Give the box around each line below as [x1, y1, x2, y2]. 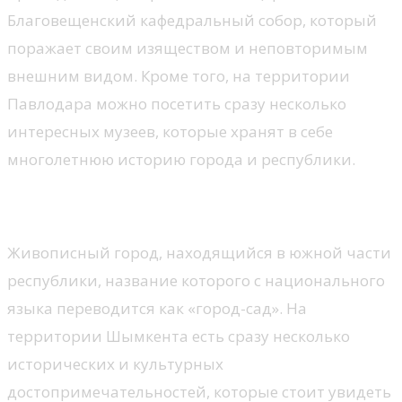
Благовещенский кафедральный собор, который [7, 10, 377, 31]
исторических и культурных [7, 354, 223, 375]
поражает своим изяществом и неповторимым [7, 38, 368, 59]
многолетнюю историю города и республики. [7, 149, 355, 170]
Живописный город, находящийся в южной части [7, 242, 391, 264]
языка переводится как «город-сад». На [7, 298, 307, 319]
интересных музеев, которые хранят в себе [7, 121, 333, 143]
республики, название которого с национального [7, 270, 385, 292]
